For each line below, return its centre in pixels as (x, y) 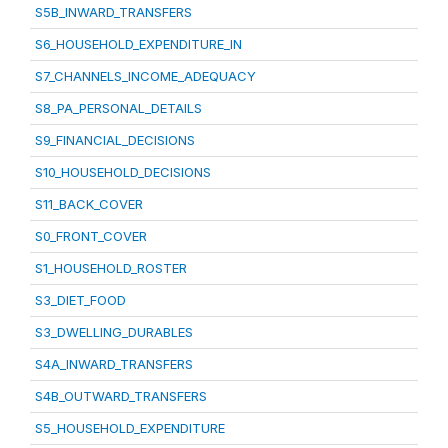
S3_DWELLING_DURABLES (114, 332)
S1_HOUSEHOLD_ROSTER (111, 268)
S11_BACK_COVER (89, 204)
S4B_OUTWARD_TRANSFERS (121, 396)
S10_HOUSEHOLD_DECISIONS (123, 172)
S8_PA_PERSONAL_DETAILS (118, 108)
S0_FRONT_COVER (91, 236)
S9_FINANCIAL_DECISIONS (115, 140)
